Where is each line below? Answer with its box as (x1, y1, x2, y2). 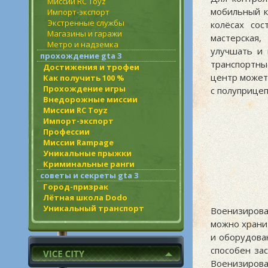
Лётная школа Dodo (43, 192, 127, 203)
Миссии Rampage (43, 137, 114, 148)
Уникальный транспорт (43, 203, 144, 214)
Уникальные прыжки (43, 148, 132, 159)
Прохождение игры (43, 83, 126, 94)
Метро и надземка (47, 39, 118, 50)
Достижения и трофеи (43, 62, 139, 72)
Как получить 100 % (43, 72, 124, 83)
